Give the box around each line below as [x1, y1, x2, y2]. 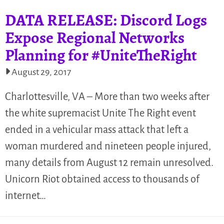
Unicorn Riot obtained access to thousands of [5, 173, 199, 184]
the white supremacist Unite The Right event [5, 107, 196, 118]
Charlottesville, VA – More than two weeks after [5, 90, 209, 102]
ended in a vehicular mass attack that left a [5, 123, 188, 135]
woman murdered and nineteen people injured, [5, 140, 211, 151]
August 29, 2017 [11, 66, 71, 77]
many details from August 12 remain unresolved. [5, 156, 213, 168]
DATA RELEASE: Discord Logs [5, 8, 207, 31]
